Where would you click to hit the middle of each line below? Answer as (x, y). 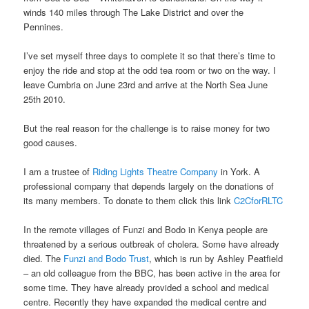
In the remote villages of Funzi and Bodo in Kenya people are (146, 230)
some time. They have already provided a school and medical (147, 288)
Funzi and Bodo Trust (107, 259)
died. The (44, 259)
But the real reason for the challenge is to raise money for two (147, 128)
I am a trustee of (58, 171)
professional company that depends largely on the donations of (149, 186)
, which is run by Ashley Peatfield (216, 259)
